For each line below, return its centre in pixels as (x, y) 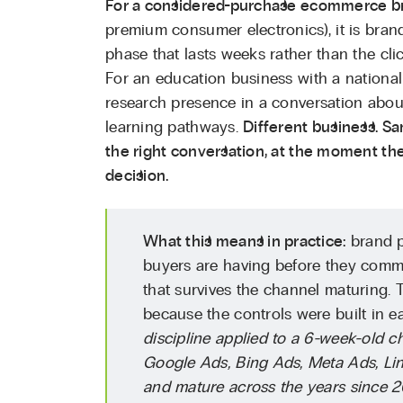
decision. (137, 176)
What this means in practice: (245, 242)
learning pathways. (175, 127)
